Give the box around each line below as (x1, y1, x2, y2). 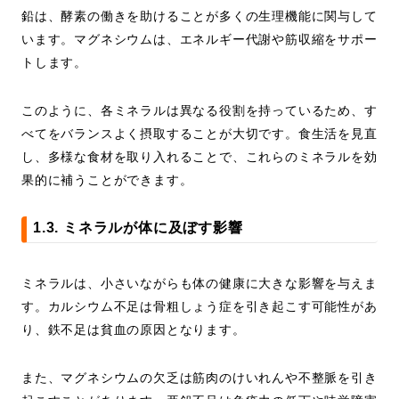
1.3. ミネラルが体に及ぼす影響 (33, 220, 243, 236)
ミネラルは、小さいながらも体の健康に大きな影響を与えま (21, 276, 378, 291)
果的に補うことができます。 (21, 173, 193, 188)
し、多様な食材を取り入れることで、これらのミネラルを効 (21, 150, 378, 165)
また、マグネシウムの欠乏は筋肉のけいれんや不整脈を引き (21, 370, 378, 386)
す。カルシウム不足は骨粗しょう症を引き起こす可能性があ (21, 299, 378, 314)
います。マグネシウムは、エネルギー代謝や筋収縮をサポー (21, 32, 378, 47)
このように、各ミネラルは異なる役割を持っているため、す (21, 103, 378, 118)
